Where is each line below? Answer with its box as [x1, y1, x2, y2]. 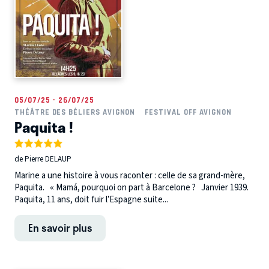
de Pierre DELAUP [14, 153, 71, 165]
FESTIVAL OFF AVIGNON [145, 107, 232, 117]
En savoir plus [28, 220, 92, 236]
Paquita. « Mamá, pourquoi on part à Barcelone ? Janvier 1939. [14, 181, 249, 195]
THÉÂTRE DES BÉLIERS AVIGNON [14, 107, 136, 117]
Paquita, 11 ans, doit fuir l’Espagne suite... [14, 193, 168, 207]
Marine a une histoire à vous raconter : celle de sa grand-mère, [14, 169, 245, 183]
